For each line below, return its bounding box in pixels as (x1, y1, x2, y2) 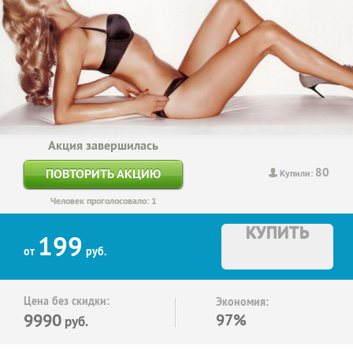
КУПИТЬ (245, 221, 310, 243)
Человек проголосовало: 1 (50, 194, 157, 207)
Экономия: (216, 294, 269, 309)
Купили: (280, 167, 315, 180)
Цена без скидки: (24, 293, 110, 308)
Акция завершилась (48, 136, 158, 154)
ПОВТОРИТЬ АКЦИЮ (46, 165, 161, 182)
